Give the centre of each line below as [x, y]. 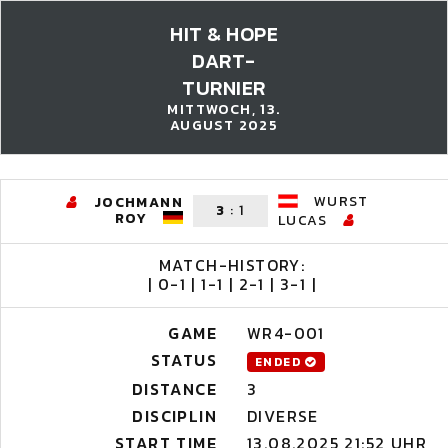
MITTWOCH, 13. [224, 109]
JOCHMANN [138, 202]
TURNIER [224, 88]
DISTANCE [174, 389]
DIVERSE [283, 416]
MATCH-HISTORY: [232, 265]
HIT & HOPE [224, 34]
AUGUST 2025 [224, 125]
